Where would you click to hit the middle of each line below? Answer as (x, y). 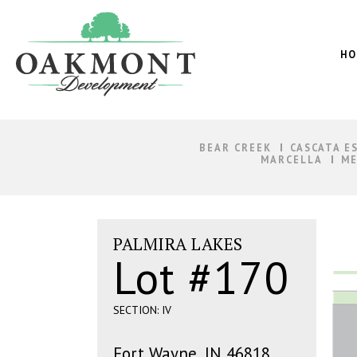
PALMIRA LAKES (178, 244)
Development (48, 35)
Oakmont (36, 19)
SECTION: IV (142, 310)
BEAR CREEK (235, 147)
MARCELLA (291, 159)
